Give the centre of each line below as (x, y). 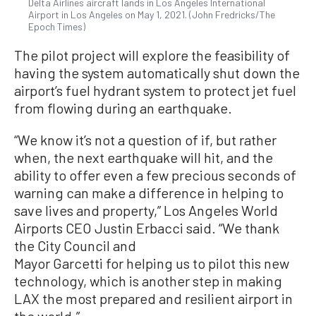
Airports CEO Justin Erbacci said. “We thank (147, 228)
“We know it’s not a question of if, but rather (145, 140)
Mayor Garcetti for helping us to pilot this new (152, 263)
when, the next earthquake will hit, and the (144, 157)
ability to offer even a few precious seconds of (155, 175)
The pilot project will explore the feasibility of (152, 55)
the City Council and (75, 245)
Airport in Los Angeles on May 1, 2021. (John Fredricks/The (152, 14)
